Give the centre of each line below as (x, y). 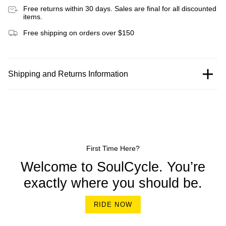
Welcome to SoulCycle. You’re (113, 167)
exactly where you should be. (113, 183)
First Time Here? (113, 148)
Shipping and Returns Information (68, 74)
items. (33, 17)
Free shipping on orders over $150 (79, 33)
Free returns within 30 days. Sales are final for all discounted (120, 9)
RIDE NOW (113, 205)
